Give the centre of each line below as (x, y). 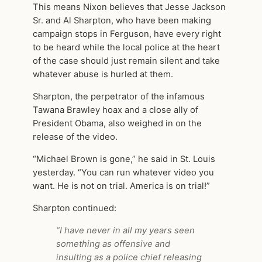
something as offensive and (113, 244)
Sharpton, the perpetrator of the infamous (119, 97)
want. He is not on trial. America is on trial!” (121, 186)
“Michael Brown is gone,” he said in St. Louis (124, 159)
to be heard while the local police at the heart (126, 48)
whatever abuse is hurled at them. (103, 75)
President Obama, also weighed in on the (117, 124)
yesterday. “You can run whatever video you (123, 172)
